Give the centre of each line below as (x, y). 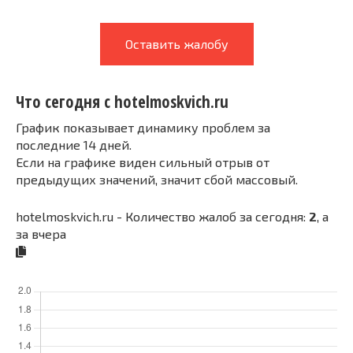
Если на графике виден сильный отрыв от (143, 162)
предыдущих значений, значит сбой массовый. (157, 179)
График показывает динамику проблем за (143, 127)
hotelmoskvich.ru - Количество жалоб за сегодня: (162, 216)
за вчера (41, 233)
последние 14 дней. (74, 144)
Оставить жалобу (176, 44)
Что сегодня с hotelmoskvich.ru (122, 102)
